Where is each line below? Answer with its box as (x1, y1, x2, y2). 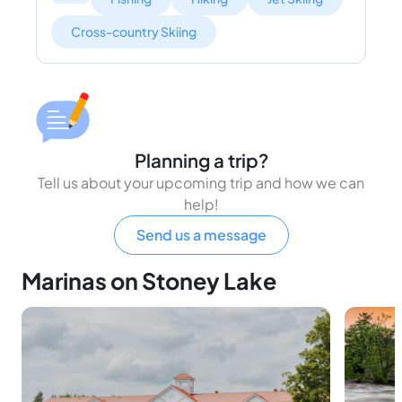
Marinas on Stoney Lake (22, 267, 276, 296)
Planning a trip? (134, 149, 268, 173)
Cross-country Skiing (71, 22, 197, 39)
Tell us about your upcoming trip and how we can (38, 173, 364, 193)
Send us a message (135, 225, 267, 245)
